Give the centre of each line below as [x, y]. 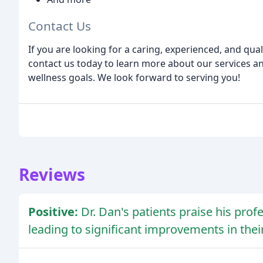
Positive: [55, 212]
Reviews [52, 175]
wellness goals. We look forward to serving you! [134, 78]
